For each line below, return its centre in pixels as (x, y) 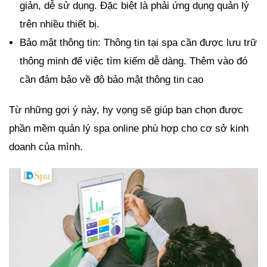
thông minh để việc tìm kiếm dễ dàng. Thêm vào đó (133, 61)
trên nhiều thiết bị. (60, 24)
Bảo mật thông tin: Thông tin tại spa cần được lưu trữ (138, 43)
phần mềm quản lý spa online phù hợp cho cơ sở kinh (129, 129)
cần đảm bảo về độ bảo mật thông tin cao (111, 80)
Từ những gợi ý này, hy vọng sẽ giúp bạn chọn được (126, 110)
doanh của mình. (46, 147)
